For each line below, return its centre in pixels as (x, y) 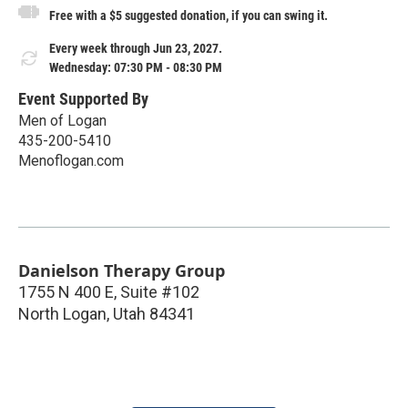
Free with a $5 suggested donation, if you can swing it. (189, 15)
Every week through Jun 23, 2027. (136, 48)
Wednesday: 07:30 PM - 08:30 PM (136, 67)
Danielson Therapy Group (122, 270)
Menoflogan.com (71, 160)
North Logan (62, 313)
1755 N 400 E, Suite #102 (109, 291)
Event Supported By (83, 98)
